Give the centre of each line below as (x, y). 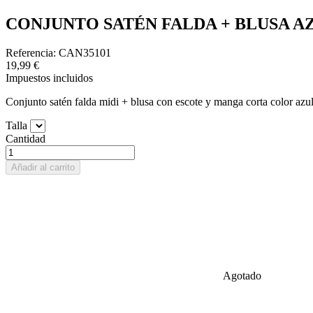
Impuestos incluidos (49, 78)
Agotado (238, 276)
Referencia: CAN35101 (58, 53)
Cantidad (26, 139)
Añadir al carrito (43, 168)
